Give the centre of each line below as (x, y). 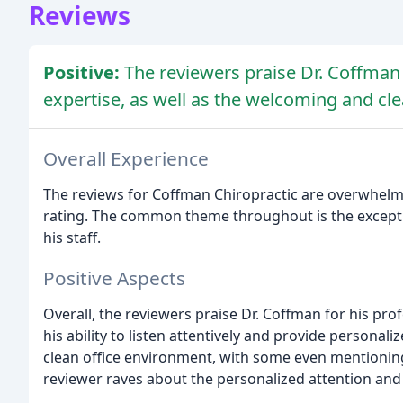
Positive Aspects (114, 278)
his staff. (72, 237)
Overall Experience (126, 158)
